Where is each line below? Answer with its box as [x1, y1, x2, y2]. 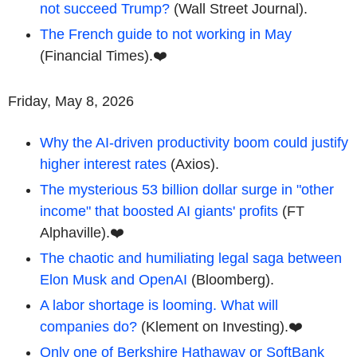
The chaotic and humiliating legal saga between [40, 249, 342, 266]
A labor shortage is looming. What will [40, 296, 278, 313]
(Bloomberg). [187, 271, 274, 288]
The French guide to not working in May [40, 25, 292, 42]
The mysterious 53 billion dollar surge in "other [40, 181, 334, 198]
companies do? [40, 318, 137, 335]
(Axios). [167, 155, 219, 172]
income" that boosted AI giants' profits [40, 202, 278, 219]
